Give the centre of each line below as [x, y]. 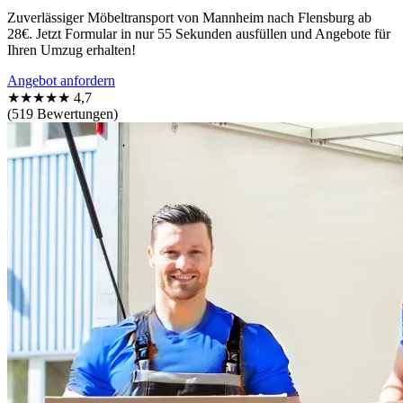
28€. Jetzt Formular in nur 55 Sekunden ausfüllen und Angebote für [199, 33]
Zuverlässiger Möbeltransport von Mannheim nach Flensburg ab [189, 17]
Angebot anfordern [61, 80]
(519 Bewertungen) [63, 113]
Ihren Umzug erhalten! [72, 49]
